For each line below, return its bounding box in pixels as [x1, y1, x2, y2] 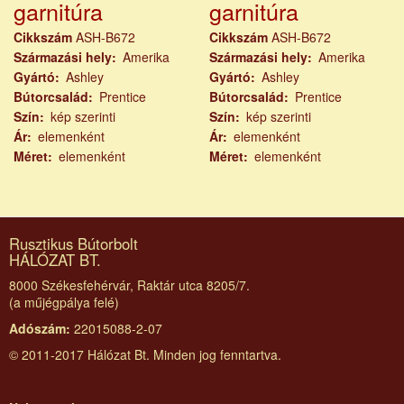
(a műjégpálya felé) [9, 293, 119, 312]
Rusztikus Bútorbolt [9, 233, 138, 255]
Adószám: [9, 319, 70, 338]
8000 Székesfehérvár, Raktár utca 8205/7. [9, 276, 250, 295]
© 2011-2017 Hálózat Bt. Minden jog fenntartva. [9, 345, 281, 364]
